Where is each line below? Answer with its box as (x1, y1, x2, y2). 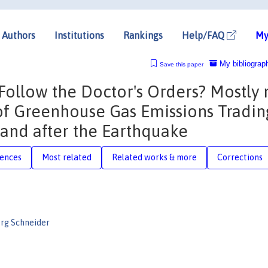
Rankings (123, 29, 163, 41)
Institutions (54, 29, 104, 41)
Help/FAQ (182, 29, 227, 41)
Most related (42, 152, 92, 162)
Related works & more (112, 152, 197, 162)
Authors (2, 29, 35, 41)
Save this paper (159, 60, 203, 68)
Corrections (217, 152, 263, 162)
